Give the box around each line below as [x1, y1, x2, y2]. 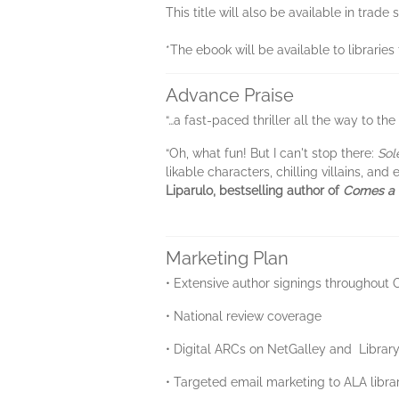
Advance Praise [166, 85, 294, 106]
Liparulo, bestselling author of [166, 183, 343, 198]
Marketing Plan [166, 248, 289, 269]
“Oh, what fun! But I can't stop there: [166, 146, 378, 160]
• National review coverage [166, 309, 322, 323]
